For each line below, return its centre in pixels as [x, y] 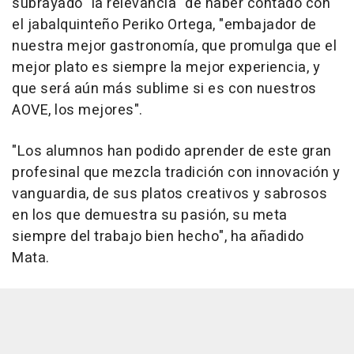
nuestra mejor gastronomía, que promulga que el [174, 46]
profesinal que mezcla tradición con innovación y [176, 172]
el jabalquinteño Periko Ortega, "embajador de [164, 24]
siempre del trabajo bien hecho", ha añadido [158, 236]
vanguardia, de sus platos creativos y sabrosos [169, 194]
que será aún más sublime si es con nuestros [164, 88]
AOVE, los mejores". [77, 110]
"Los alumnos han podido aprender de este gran [172, 151]
